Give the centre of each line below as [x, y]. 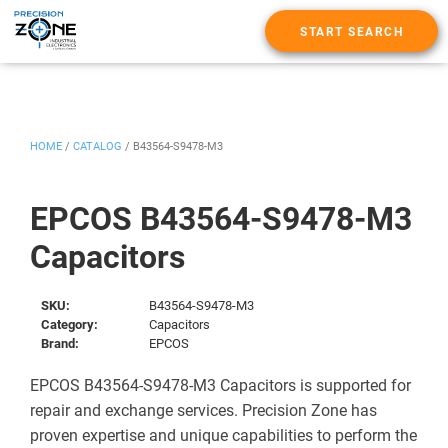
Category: [70, 324]
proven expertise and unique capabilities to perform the [223, 435]
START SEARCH [351, 32]
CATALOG [97, 146]
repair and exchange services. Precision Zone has [203, 410]
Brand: [60, 343]
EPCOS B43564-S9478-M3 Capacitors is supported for [220, 385]
